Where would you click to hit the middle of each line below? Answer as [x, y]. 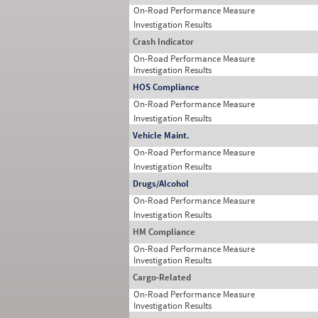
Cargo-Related [162, 277]
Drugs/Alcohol [161, 183]
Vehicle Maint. [161, 135]
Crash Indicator [163, 42]
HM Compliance [164, 232]
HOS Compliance [166, 87]
